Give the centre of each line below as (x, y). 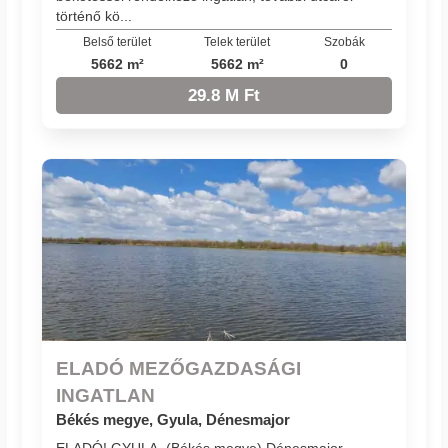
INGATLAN (106, 395)
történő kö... (94, 15)
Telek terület (237, 42)
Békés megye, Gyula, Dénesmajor (173, 420)
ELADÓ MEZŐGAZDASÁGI (179, 368)
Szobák (344, 42)
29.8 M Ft (224, 95)
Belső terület (117, 42)
